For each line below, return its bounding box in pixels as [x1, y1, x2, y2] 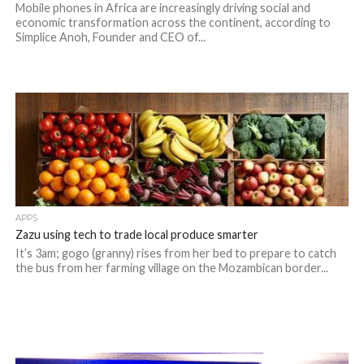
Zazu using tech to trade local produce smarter [15, 227, 258, 241]
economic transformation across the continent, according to [15, 15, 331, 29]
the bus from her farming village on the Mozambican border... [15, 261, 328, 275]
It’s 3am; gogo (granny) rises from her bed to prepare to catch [15, 246, 336, 260]
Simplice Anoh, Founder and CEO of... [15, 30, 206, 44]
